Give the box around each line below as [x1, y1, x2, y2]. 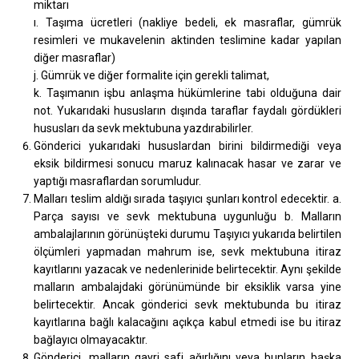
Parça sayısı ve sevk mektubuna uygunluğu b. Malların [34, 209, 341, 223]
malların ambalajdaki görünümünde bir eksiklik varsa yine [34, 280, 341, 293]
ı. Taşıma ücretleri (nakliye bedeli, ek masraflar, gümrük [34, 15, 341, 29]
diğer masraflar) [34, 50, 116, 64]
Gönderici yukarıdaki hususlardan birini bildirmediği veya [34, 139, 341, 152]
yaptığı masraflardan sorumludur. [34, 174, 202, 188]
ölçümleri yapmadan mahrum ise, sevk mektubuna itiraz [34, 244, 341, 258]
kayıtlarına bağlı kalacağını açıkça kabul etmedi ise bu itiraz [34, 315, 341, 329]
